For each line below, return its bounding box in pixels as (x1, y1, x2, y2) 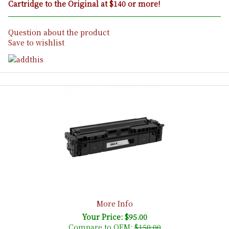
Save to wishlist (8, 37, 64, 48)
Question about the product (8, 27, 109, 38)
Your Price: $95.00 (82, 211, 147, 222)
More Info (96, 198, 133, 209)
